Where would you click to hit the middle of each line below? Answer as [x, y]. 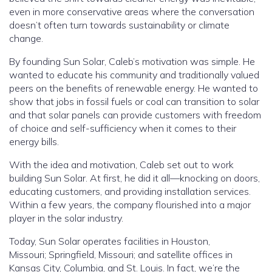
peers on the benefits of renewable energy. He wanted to [134, 88]
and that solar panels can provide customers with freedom [135, 115]
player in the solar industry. [66, 218]
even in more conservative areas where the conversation [132, 12]
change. [26, 38]
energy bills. [34, 141]
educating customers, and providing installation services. [130, 191]
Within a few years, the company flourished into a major [130, 205]
